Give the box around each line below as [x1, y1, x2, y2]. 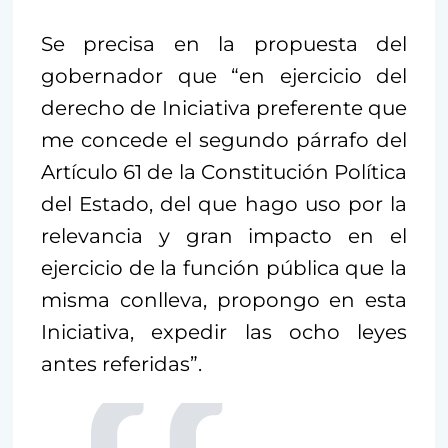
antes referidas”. [41, 351, 202, 376]
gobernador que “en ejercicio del [41, 63, 407, 88]
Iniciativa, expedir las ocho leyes [41, 319, 407, 344]
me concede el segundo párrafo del [41, 127, 407, 152]
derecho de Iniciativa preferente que [41, 95, 407, 120]
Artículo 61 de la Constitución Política [41, 159, 407, 184]
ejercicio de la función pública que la [41, 255, 407, 280]
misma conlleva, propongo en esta [41, 287, 407, 312]
